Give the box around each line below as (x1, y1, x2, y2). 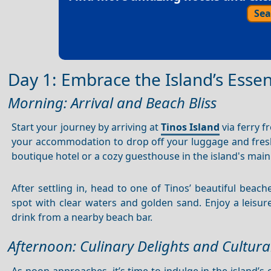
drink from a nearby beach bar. (11, 210, 153, 224)
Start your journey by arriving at (11, 120, 161, 134)
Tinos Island (160, 120, 220, 134)
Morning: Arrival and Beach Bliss (8, 92, 217, 113)
